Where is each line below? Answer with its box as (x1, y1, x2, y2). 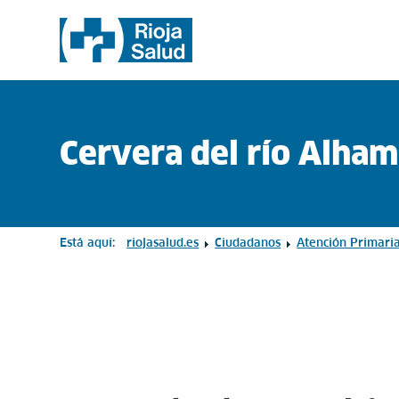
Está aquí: (60, 236, 123, 249)
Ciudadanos (215, 236, 281, 249)
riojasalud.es (126, 236, 199, 249)
